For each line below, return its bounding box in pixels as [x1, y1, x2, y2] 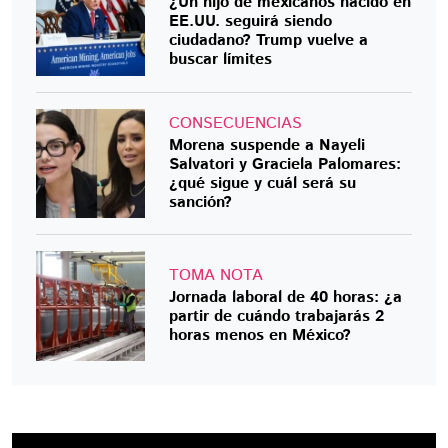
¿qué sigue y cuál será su [169, 171, 357, 195]
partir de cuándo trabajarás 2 [169, 304, 385, 328]
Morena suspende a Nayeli [169, 133, 366, 157]
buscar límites [169, 48, 273, 72]
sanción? [169, 190, 233, 214]
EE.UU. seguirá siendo [169, 10, 333, 34]
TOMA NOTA [169, 263, 264, 287]
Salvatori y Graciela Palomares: [169, 152, 402, 176]
